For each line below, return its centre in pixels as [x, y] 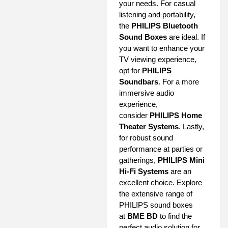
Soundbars [139, 82]
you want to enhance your [162, 48]
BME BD [142, 216]
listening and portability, [157, 15]
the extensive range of [156, 194]
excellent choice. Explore [161, 183]
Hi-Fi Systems [144, 172]
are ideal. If [186, 37]
